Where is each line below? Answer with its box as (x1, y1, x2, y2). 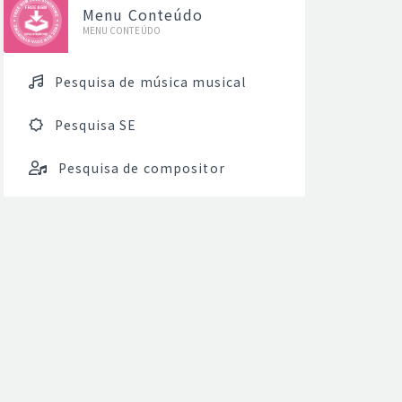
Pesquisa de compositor (58, 159, 225, 177)
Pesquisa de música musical (55, 73, 247, 91)
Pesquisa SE (55, 116, 137, 134)
